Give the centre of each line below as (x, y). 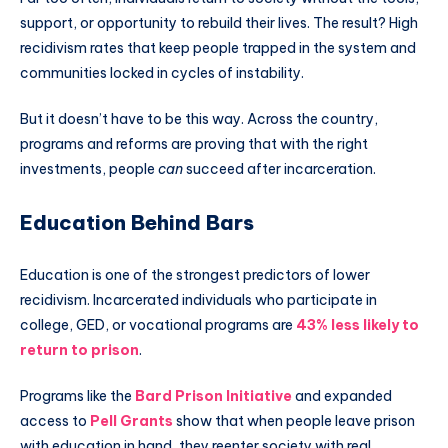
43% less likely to (357, 324)
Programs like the (77, 395)
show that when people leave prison (294, 420)
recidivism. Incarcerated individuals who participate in (198, 299)
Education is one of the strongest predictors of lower (195, 274)
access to (55, 420)
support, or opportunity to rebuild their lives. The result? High (219, 23)
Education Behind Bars (137, 223)
